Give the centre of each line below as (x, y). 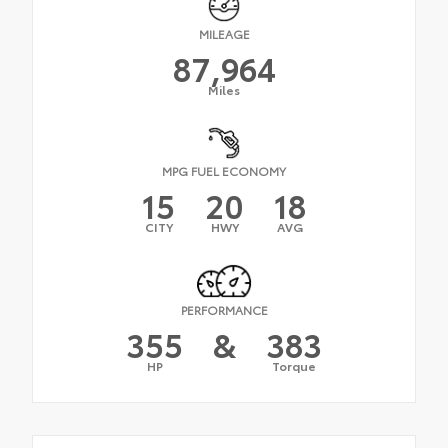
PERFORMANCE (224, 309)
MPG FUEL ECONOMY (224, 171)
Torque (294, 365)
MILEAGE (224, 34)
